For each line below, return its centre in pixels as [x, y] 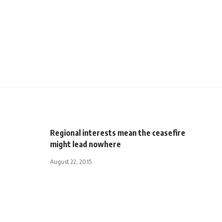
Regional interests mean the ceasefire [118, 133]
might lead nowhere [85, 144]
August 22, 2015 [71, 161]
